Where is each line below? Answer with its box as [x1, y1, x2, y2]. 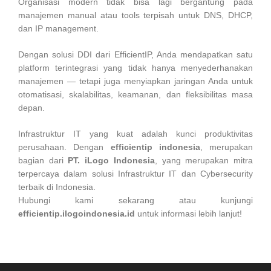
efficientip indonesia [110, 142, 200, 152]
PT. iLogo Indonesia [68, 155, 155, 166]
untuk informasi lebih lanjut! [135, 209, 242, 219]
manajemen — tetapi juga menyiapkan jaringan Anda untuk [18, 76, 253, 87]
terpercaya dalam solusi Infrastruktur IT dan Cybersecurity [18, 169, 253, 179]
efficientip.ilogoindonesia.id [18, 209, 135, 219]
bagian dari [18, 155, 68, 166]
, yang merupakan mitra [154, 155, 253, 166]
